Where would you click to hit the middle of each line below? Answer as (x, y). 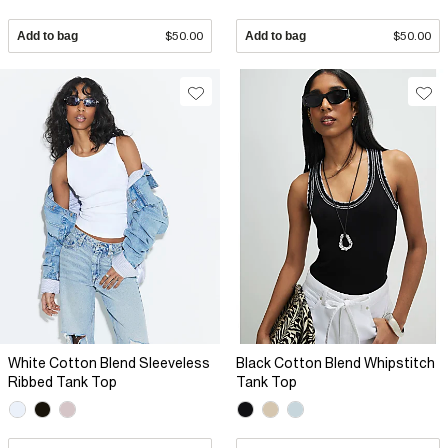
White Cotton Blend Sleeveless (109, 363)
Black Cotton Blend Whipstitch (335, 363)
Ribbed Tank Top (62, 382)
